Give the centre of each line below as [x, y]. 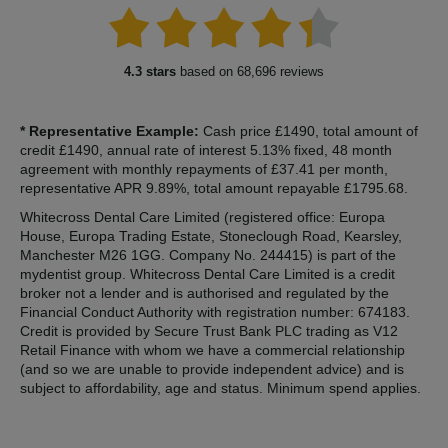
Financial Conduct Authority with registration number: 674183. [215, 311]
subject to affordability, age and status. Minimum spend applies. [220, 387]
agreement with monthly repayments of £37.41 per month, [204, 168]
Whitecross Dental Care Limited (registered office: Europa [202, 216]
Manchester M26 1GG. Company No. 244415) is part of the [208, 254]
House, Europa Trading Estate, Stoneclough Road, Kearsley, [211, 235]
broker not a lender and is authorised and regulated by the [204, 292]
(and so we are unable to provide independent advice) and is [212, 368]
